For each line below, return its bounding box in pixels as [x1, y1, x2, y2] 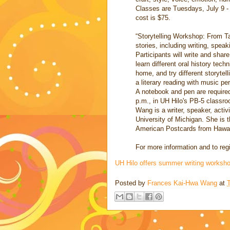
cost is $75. [136, 14, 170, 22]
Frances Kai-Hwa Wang [147, 179, 217, 187]
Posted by [115, 179, 147, 187]
